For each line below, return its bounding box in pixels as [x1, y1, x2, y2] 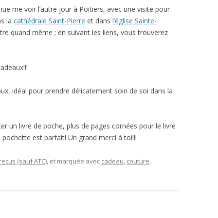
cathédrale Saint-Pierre [14, 16, 85, 25]
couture [127, 157, 149, 165]
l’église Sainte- [112, 16, 157, 25]
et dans [85, 16, 112, 25]
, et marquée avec [47, 157, 101, 165]
